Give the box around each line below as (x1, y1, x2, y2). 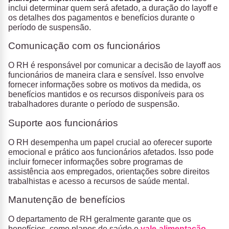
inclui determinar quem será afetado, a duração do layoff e (8, 3, 218, 12)
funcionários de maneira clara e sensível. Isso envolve (8, 71, 204, 80)
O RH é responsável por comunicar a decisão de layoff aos (8, 61, 221, 70)
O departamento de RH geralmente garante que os (8, 214, 191, 223)
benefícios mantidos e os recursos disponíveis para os (8, 90, 204, 99)
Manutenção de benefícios (8, 194, 125, 205)
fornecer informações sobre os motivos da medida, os (8, 80, 201, 89)
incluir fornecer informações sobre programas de (8, 157, 183, 166)
